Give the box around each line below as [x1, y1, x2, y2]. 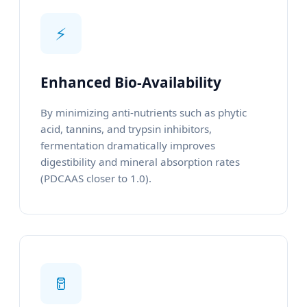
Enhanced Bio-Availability [40, 73, 221, 93]
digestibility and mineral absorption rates [40, 155, 240, 169]
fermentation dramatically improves [40, 138, 215, 153]
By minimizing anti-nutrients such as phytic [40, 106, 247, 120]
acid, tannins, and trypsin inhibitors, [40, 122, 212, 136]
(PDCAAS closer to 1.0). [40, 171, 151, 186]
